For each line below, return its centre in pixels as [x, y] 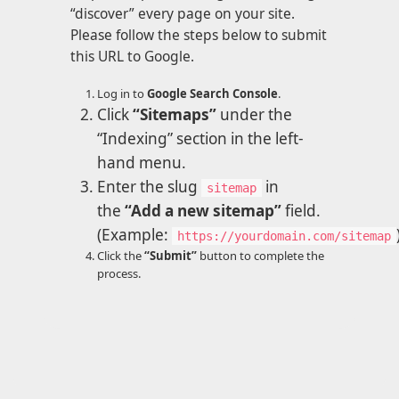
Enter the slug [149, 187]
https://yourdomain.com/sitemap [284, 236]
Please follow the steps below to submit [199, 35]
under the [254, 115]
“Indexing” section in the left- [200, 139]
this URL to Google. [132, 57]
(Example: [134, 235]
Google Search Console [212, 94]
